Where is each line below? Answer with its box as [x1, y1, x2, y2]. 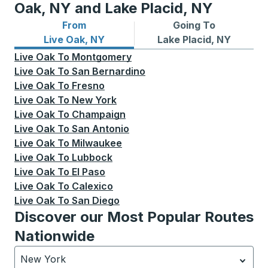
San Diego [72, 194, 120, 207]
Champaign [72, 108, 126, 121]
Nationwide [14, 227, 95, 245]
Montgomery [72, 51, 132, 63]
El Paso [72, 166, 105, 178]
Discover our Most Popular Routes [14, 208, 254, 226]
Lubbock [72, 151, 112, 164]
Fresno [72, 80, 105, 92]
